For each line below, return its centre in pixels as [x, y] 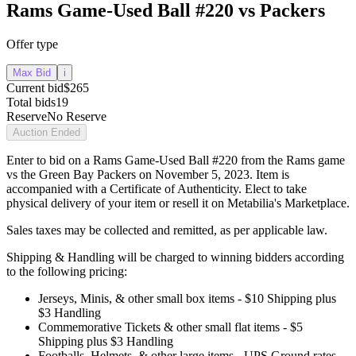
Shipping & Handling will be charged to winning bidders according [175, 257]
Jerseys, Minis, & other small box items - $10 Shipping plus [187, 299]
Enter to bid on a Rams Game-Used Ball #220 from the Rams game [176, 161]
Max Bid [32, 73]
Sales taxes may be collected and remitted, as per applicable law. [167, 230]
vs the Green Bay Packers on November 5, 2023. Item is [148, 175]
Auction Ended [46, 133]
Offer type [32, 44]
